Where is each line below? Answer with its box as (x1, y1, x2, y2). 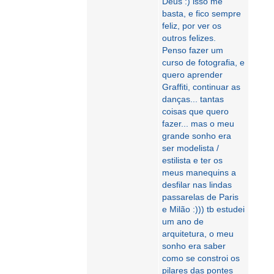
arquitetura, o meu (162, 229, 234, 239)
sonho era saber (162, 241, 226, 251)
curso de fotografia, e (162, 57, 245, 67)
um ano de (162, 217, 204, 226)
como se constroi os (162, 253, 240, 263)
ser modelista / (162, 143, 219, 153)
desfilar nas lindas (162, 180, 232, 190)
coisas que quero (162, 106, 229, 116)
